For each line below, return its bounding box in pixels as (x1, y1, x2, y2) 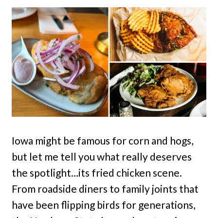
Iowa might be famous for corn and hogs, (12, 134, 193, 146)
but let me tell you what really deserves (12, 150, 192, 163)
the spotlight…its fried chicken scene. (12, 166, 182, 179)
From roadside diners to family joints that (12, 182, 199, 195)
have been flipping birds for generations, (12, 199, 195, 211)
